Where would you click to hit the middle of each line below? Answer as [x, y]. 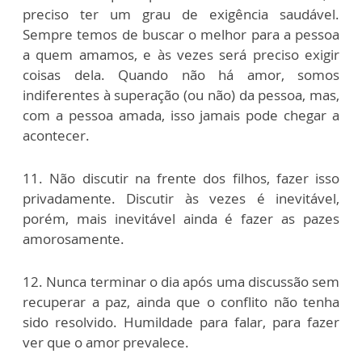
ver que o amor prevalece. [107, 342]
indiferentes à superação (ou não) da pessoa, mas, [181, 95]
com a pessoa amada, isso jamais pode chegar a [181, 115]
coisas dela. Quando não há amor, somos [181, 74]
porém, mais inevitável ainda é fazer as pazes [181, 218]
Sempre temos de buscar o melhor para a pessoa [181, 34]
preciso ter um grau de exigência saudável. [181, 14]
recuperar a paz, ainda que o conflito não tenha [181, 301]
